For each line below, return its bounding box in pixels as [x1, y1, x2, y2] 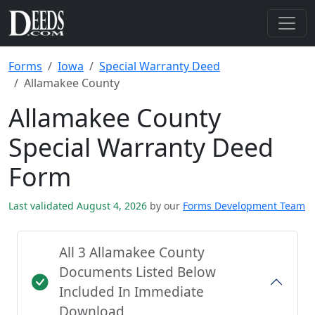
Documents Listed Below [59, 263, 216, 281]
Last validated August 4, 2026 [8, 199, 150, 212]
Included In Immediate [59, 283, 204, 301]
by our [150, 199, 180, 212]
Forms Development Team [183, 199, 305, 212]
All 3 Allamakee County [59, 243, 205, 262]
